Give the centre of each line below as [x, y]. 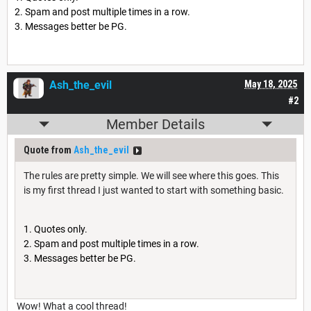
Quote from [49, 150]
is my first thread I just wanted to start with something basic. [154, 191]
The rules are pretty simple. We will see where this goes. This [151, 176]
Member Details [155, 125]
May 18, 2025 [271, 84]
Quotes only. [61, 229]
